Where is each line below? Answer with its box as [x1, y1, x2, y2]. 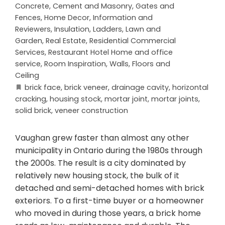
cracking [15, 93, 46, 104]
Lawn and [126, 24, 161, 34]
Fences [15, 12, 41, 23]
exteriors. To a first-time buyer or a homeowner [15, 194, 204, 206]
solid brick [15, 105, 51, 116]
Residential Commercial [89, 35, 176, 46]
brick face [25, 82, 61, 92]
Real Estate [46, 35, 86, 46]
